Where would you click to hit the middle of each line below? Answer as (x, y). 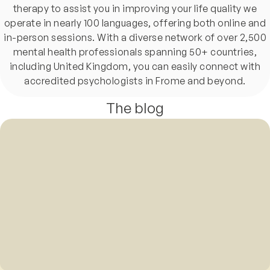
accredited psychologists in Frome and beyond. (135, 80)
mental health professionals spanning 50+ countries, (135, 52)
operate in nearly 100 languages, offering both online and (135, 23)
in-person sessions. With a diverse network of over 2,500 (135, 37)
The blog (135, 108)
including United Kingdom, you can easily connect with (135, 66)
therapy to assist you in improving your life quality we (135, 8)
